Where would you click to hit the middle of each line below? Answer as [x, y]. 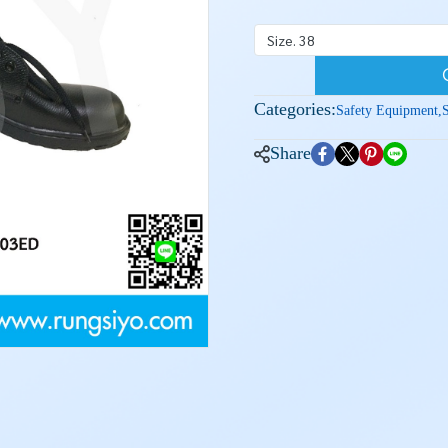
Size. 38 [291, 40]
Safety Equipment [387, 110]
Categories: [295, 109]
